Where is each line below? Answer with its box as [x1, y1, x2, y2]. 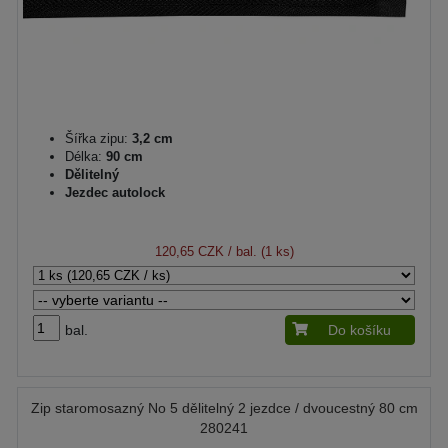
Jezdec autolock [65, 185, 165, 200]
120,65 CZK [154, 244, 224, 259]
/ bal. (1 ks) [223, 244, 294, 259]
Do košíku [328, 322, 391, 338]
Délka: [65, 149, 102, 164]
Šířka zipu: [65, 131, 128, 146]
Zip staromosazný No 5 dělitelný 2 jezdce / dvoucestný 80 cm [30, 400, 418, 416]
